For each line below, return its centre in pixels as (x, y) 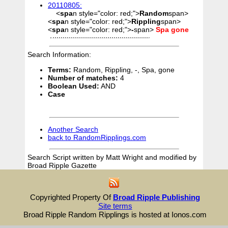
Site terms (115, 206)
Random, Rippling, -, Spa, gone (123, 70)
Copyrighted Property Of (72, 197)
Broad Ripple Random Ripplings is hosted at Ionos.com (115, 215)
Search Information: (59, 54)
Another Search (73, 129)
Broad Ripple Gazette (62, 165)
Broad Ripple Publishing (156, 197)
